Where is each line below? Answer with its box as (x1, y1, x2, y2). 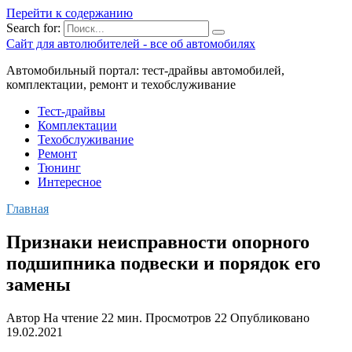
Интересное (38, 175, 101, 189)
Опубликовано (230, 310, 310, 324)
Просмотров (145, 310, 211, 324)
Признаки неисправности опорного (6, 231, 310, 252)
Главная (6, 202, 49, 215)
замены (6, 273, 71, 295)
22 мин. (98, 310, 142, 324)
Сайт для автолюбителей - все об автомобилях (6, 37, 255, 50)
